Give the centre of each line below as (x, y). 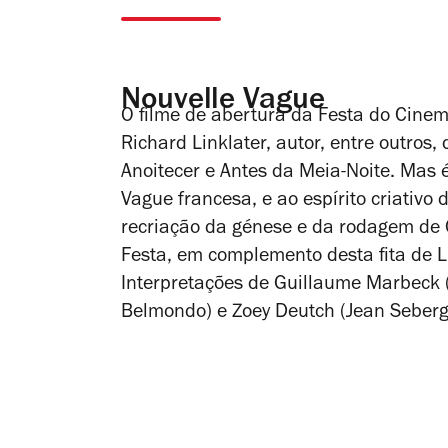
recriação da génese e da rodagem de (283, 229)
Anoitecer (160, 173)
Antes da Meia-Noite (305, 173)
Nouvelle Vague (223, 102)
